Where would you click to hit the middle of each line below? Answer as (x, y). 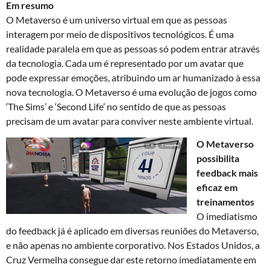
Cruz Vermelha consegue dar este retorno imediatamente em (131, 259)
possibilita (218, 158)
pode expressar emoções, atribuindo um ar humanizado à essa (133, 77)
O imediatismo (227, 216)
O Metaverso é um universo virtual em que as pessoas (117, 19)
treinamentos (225, 202)
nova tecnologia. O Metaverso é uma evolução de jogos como (131, 92)
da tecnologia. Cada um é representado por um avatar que (125, 63)
